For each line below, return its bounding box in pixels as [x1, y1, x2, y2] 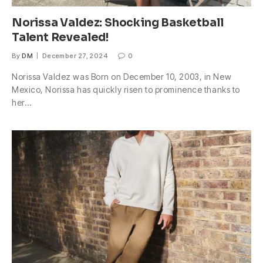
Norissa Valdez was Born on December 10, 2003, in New [12, 72, 232, 82]
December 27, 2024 [42, 52, 108, 60]
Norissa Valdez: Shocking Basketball [12, 16, 224, 31]
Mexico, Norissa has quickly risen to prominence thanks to [12, 85, 240, 95]
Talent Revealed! [12, 31, 109, 45]
